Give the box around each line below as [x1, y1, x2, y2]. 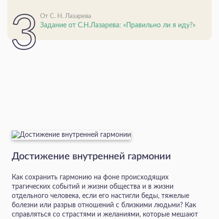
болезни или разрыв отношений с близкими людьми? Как [12, 202, 196, 209]
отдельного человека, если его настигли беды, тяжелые [12, 193, 189, 200]
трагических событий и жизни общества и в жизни [12, 183, 174, 191]
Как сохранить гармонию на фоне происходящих [12, 174, 169, 181]
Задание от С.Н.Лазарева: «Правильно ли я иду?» [40, 22, 196, 29]
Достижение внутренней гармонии [12, 152, 171, 162]
